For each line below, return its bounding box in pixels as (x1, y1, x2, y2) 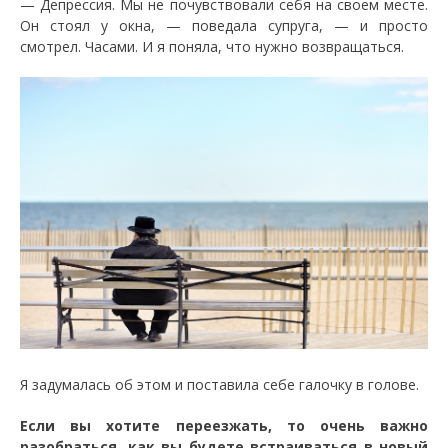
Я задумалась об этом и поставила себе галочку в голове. (20, 374, 419, 394)
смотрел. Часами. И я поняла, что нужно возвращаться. (20, 36, 404, 56)
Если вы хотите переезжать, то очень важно (20, 415, 428, 435)
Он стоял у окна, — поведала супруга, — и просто (20, 15, 428, 35)
